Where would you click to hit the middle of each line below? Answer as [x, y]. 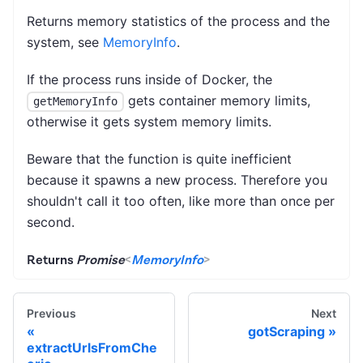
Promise [100, 261]
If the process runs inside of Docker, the [149, 80]
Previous [51, 314]
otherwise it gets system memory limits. [149, 122]
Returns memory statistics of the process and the [178, 21]
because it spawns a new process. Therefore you [177, 180]
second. [51, 222]
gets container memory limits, [217, 101]
